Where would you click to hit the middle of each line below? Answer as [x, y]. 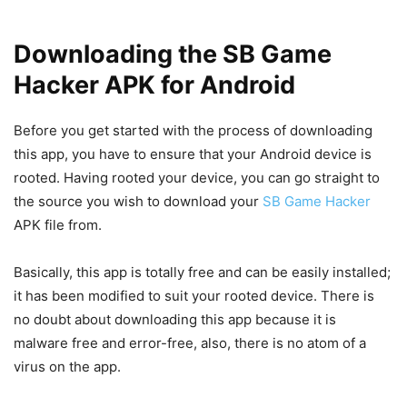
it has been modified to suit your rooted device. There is [194, 296]
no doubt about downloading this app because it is [175, 320]
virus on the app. [67, 367]
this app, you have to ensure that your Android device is [193, 154]
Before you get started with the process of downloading [193, 131]
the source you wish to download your [138, 202]
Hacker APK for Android [154, 85]
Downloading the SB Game [173, 55]
